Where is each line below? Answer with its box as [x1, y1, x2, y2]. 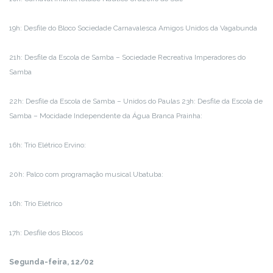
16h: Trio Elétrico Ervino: [9, 141, 86, 150]
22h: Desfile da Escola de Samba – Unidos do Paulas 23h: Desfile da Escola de [9, 97, 263, 106]
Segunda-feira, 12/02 [9, 258, 94, 267]
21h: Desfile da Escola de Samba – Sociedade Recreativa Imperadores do [9, 53, 246, 62]
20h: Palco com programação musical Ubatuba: [9, 170, 163, 179]
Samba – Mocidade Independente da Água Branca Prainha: [9, 112, 202, 121]
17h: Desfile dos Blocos [9, 229, 83, 238]
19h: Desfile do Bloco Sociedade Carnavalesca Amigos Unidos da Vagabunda [9, 24, 257, 33]
